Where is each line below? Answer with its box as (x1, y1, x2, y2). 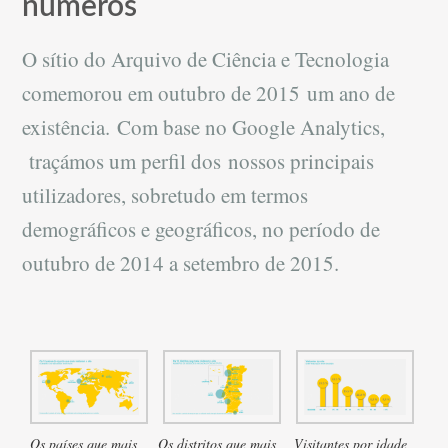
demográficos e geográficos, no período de (22, 215, 381, 243)
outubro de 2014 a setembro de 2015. (22, 249, 340, 277)
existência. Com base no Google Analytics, (22, 113, 386, 141)
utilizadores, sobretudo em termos (22, 181, 309, 209)
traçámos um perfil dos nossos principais (22, 147, 375, 175)
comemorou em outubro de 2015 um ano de (22, 79, 396, 107)
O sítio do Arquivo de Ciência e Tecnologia (22, 45, 390, 73)
